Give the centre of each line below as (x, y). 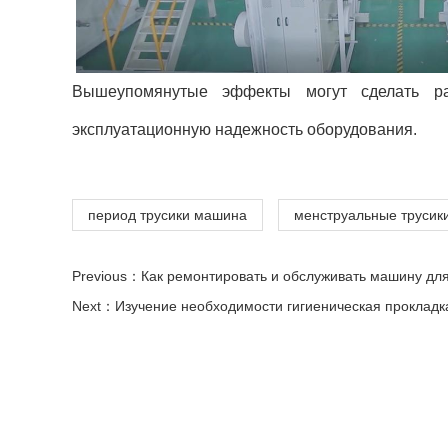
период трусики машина (167, 214)
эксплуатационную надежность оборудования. (244, 129)
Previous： (106, 275)
